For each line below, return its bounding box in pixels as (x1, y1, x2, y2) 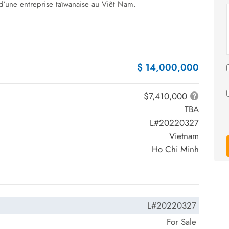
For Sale (167, 216, 196, 228)
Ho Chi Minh (152, 143, 199, 155)
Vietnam (169, 130, 199, 142)
